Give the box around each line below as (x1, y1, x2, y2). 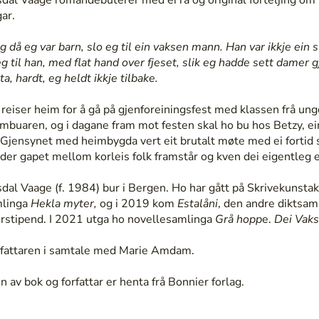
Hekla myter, (30, 195, 97, 211)
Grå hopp (214, 211, 262, 227)
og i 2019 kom (96, 195, 174, 211)
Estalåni (174, 195, 218, 211)
